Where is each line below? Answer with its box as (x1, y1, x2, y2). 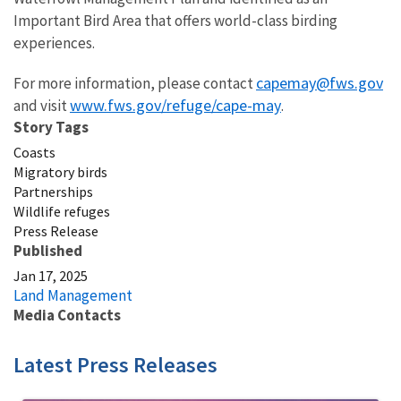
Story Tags (13, 116, 89, 137)
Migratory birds (13, 162, 107, 181)
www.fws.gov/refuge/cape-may (70, 94, 281, 115)
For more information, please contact (13, 73, 256, 93)
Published (13, 240, 82, 260)
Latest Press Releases (13, 350, 218, 379)
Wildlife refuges (13, 201, 110, 220)
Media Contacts (13, 304, 121, 325)
